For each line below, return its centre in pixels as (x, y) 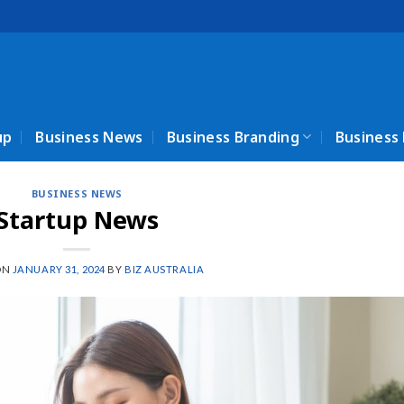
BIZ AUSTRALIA (165, 269)
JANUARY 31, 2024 (59, 269)
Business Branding (233, 137)
